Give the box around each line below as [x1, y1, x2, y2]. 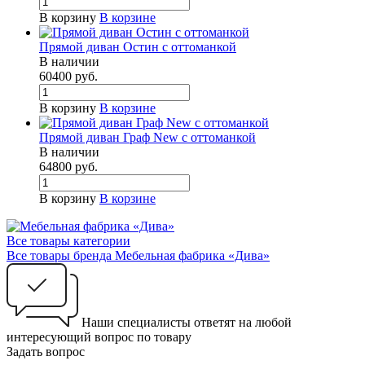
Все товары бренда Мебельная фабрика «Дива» [7, 248, 270, 263]
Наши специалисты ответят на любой [81, 315, 292, 330]
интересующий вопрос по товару [7, 330, 191, 345]
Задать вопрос [7, 345, 85, 359]
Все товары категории [7, 234, 130, 248]
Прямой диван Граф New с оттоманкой [39, 130, 256, 145]
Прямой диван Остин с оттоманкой [39, 40, 236, 55]
